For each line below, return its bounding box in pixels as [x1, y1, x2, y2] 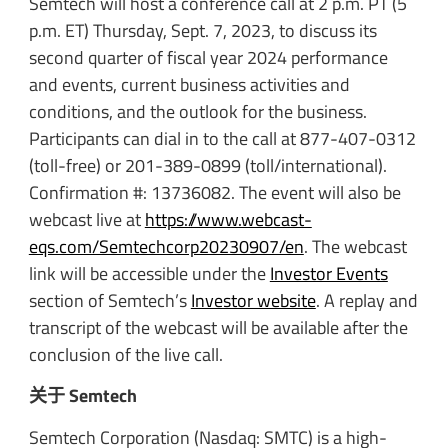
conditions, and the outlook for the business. [28, 97, 367, 125]
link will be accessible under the [28, 259, 270, 287]
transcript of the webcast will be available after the [28, 313, 408, 341]
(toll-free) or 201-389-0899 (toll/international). [28, 151, 387, 179]
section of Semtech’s [28, 286, 191, 314]
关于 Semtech [28, 382, 137, 410]
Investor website [190, 286, 316, 314]
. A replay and [315, 286, 418, 314]
